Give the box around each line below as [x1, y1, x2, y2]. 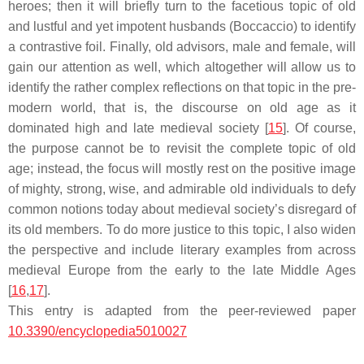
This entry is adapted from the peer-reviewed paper [8, 304, 356, 318]
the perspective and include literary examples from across [8, 243, 356, 257]
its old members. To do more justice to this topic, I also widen [8, 223, 356, 236]
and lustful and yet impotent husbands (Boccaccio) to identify [8, 19, 356, 33]
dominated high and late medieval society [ [8, 121, 268, 135]
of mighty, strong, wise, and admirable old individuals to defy [8, 182, 356, 196]
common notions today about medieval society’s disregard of [8, 202, 356, 216]
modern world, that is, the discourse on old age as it [8, 101, 356, 115]
